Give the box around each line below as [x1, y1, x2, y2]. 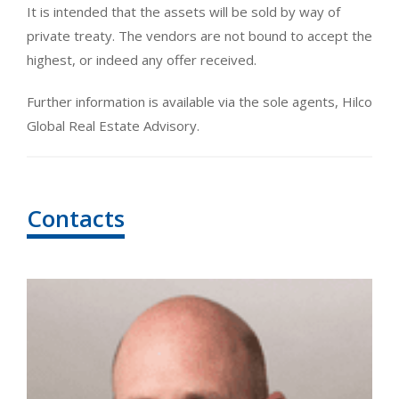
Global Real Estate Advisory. [27, 116, 199, 134]
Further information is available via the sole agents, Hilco [27, 92, 372, 110]
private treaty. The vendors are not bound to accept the [27, 26, 372, 45]
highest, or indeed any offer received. [27, 50, 256, 69]
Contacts [27, 201, 125, 234]
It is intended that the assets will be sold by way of [27, 2, 340, 20]
